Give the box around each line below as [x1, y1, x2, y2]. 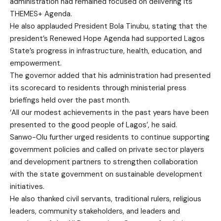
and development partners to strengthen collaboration [10, 156, 198, 167]
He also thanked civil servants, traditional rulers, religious [10, 193, 201, 204]
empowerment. [10, 58, 62, 68]
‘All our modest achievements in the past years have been [10, 107, 209, 117]
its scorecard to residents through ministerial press [10, 82, 186, 93]
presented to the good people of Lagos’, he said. [10, 119, 177, 130]
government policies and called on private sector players [10, 144, 204, 154]
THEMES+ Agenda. [10, 8, 72, 19]
